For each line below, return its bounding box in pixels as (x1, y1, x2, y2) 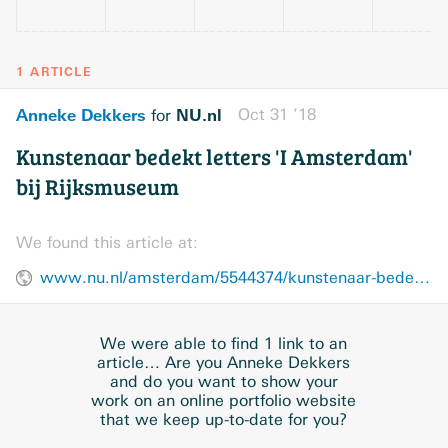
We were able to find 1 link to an (100, 334, 348, 353)
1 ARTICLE (16, 64, 91, 80)
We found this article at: (16, 233, 198, 252)
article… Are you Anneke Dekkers (97, 353, 351, 372)
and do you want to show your (109, 372, 338, 391)
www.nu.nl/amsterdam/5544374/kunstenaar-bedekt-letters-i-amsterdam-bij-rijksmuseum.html (414, 268, 430, 287)
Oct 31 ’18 (238, 105, 316, 124)
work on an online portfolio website (91, 391, 357, 410)
